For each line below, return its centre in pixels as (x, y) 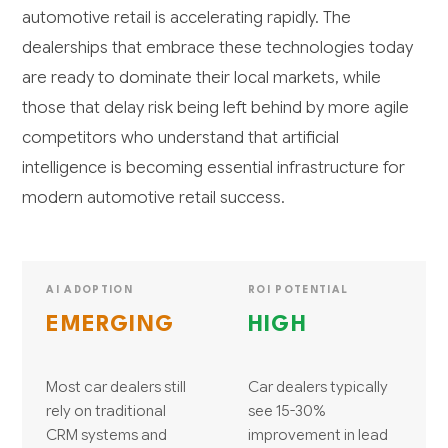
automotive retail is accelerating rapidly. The (187, 18)
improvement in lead (318, 435)
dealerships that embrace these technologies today (218, 48)
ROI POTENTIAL (298, 290)
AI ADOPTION (90, 290)
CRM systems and (107, 435)
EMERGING (110, 325)
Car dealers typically (318, 387)
